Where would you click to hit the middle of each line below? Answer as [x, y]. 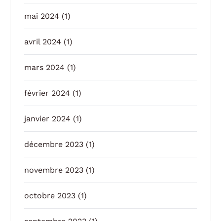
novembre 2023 [54, 170]
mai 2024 [42, 16]
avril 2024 [43, 41]
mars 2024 [44, 67]
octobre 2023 [50, 195]
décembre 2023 [54, 144]
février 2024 [47, 93]
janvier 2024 [47, 118]
